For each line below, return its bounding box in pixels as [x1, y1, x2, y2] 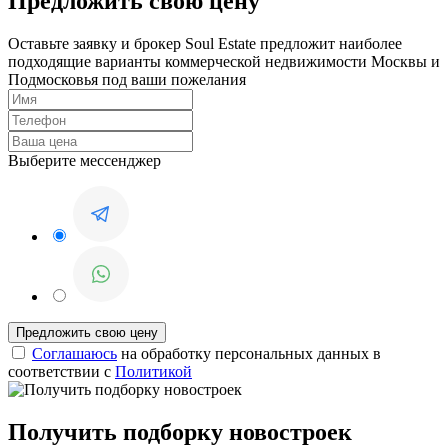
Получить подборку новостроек [8, 419, 352, 446]
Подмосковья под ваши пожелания [8, 71, 246, 89]
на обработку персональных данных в [117, 345, 381, 363]
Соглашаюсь [32, 345, 117, 363]
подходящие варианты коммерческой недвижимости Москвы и [8, 53, 440, 71]
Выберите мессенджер [8, 152, 161, 170]
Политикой [115, 363, 192, 381]
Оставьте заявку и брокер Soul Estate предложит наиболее [8, 35, 402, 53]
